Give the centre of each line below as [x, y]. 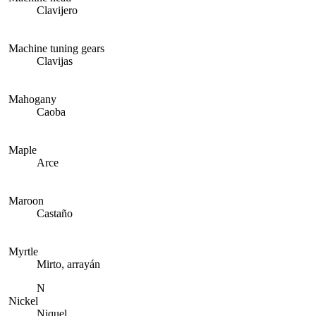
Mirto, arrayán [68, 264]
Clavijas [55, 61]
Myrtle [23, 251]
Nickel [23, 301]
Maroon [26, 201]
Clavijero [57, 10]
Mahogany [32, 99]
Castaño [55, 213]
